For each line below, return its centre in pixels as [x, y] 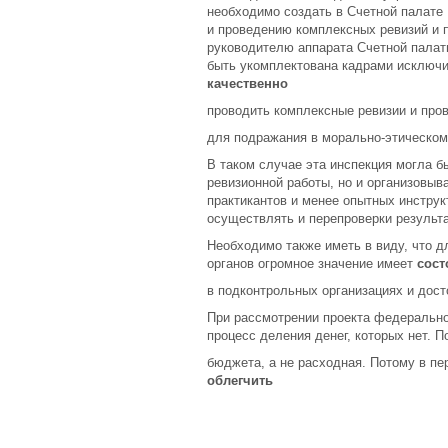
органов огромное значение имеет [312, 263]
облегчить [240, 380]
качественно [247, 83]
